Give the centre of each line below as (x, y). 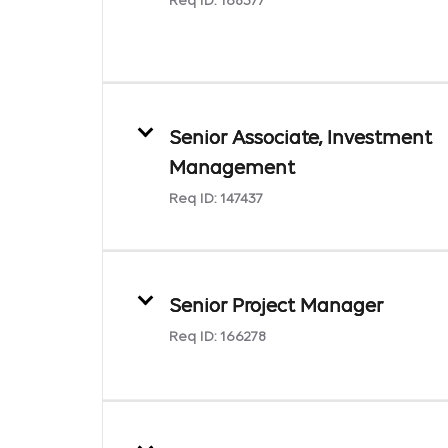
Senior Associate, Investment (300, 138)
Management (232, 168)
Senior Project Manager (276, 306)
